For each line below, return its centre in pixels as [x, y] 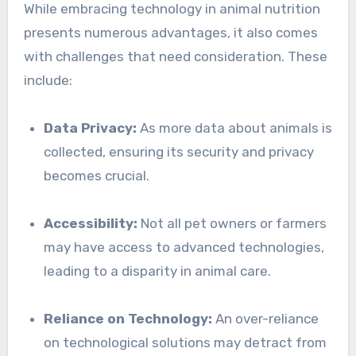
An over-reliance [266, 319]
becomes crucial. [97, 176]
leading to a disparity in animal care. [158, 271]
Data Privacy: [91, 128]
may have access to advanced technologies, [184, 248]
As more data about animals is [235, 128]
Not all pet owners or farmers [232, 224]
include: [48, 81]
